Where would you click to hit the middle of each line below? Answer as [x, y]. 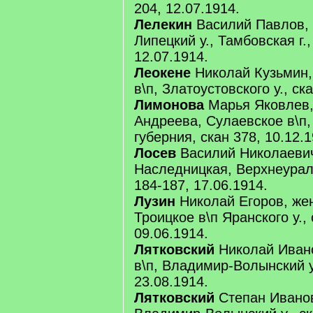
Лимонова [169, 105]
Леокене [165, 73]
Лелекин [163, 24]
